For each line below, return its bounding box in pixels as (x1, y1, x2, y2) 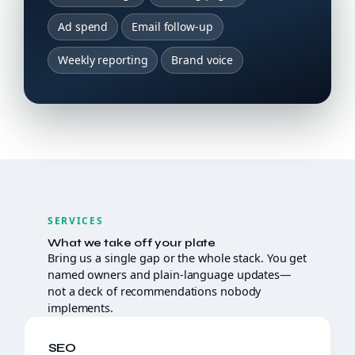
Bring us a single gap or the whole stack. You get (48, 250, 307, 265)
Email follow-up (132, 19, 213, 34)
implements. (48, 300, 113, 315)
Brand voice (171, 52, 234, 67)
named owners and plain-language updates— (48, 267, 291, 282)
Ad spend (58, 19, 109, 34)
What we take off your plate (48, 236, 216, 250)
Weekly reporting (58, 52, 148, 67)
